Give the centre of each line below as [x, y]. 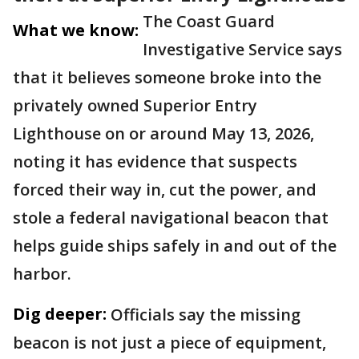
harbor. [42, 274]
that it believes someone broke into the [167, 78]
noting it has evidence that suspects [155, 162]
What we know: [76, 30]
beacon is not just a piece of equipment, [169, 343]
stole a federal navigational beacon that [171, 218]
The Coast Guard [209, 22]
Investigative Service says [242, 50]
